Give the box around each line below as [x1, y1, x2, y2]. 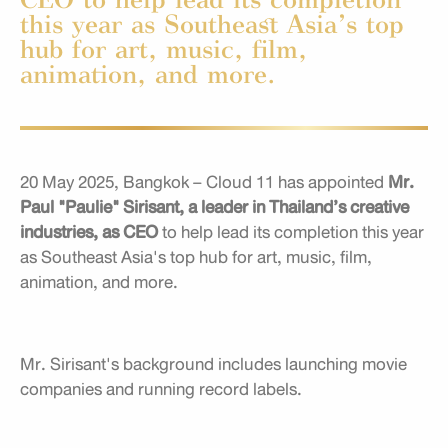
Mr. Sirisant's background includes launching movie [20, 349, 407, 379]
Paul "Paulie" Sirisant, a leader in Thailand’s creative [20, 192, 409, 222]
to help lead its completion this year [158, 217, 424, 247]
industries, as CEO [20, 217, 158, 247]
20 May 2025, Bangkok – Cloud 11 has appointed [20, 167, 388, 197]
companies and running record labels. [20, 374, 305, 404]
